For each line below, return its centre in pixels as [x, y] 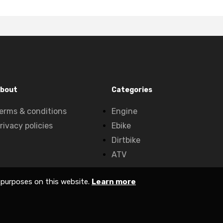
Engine [124, 111]
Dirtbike [126, 140]
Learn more [114, 182]
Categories [132, 90]
